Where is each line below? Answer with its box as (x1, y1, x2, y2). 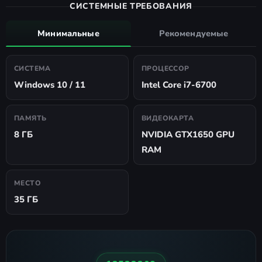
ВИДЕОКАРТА (142, 113, 194, 123)
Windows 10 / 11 (14, 79, 85, 91)
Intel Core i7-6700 (142, 79, 216, 91)
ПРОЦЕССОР (142, 64, 189, 74)
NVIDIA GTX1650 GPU (142, 129, 235, 141)
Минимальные (37, 27, 99, 40)
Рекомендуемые (158, 27, 229, 40)
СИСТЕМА (14, 64, 51, 74)
